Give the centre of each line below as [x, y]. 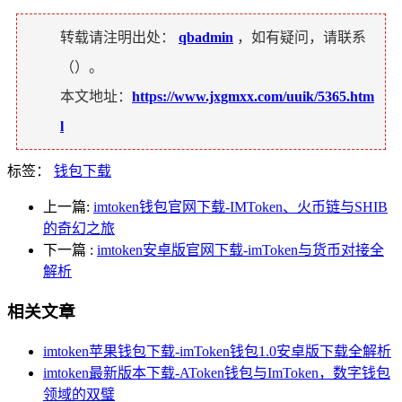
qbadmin [206, 38]
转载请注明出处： [118, 38]
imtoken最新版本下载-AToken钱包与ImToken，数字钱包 [217, 372]
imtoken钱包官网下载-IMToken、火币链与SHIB [240, 207]
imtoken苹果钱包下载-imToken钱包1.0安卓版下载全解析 [217, 351]
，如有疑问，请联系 [301, 38]
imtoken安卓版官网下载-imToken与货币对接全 [240, 250]
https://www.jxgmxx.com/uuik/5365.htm [253, 97]
